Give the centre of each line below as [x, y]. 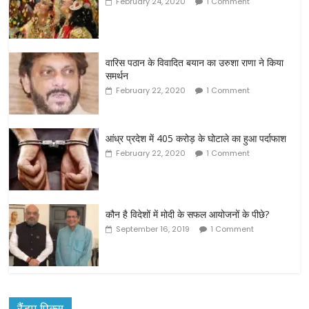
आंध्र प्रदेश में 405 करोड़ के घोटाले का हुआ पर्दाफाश [196, 139]
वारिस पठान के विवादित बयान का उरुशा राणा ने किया [195, 63]
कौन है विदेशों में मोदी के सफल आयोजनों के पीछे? [188, 215]
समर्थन [117, 76]
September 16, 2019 [153, 229]
